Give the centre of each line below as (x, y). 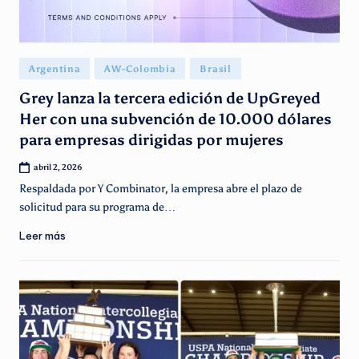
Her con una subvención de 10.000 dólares (175, 119)
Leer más (42, 236)
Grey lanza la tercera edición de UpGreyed (170, 98)
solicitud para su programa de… (97, 208)
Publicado (41, 66)
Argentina (55, 69)
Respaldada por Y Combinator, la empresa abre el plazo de (161, 189)
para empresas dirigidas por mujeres (151, 139)
